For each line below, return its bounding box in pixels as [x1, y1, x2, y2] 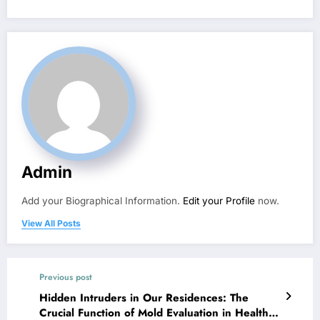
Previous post [39, 271, 92, 284]
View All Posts [21, 218, 81, 229]
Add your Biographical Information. [21, 195, 183, 207]
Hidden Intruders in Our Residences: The [39, 290, 249, 306]
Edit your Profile [183, 195, 255, 207]
